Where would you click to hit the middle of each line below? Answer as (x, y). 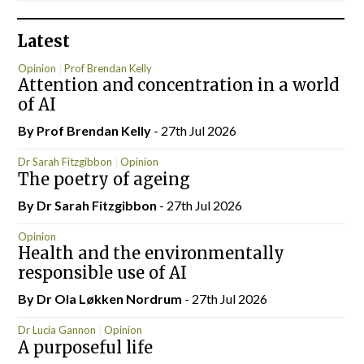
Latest (43, 41)
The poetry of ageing (106, 179)
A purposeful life (85, 347)
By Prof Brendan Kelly (85, 130)
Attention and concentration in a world (178, 85)
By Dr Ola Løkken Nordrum (101, 299)
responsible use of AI (102, 273)
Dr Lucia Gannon (56, 330)
